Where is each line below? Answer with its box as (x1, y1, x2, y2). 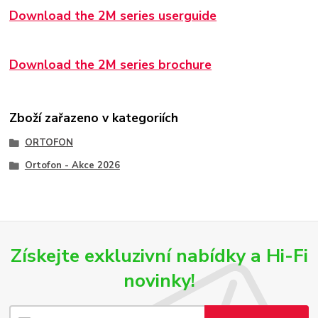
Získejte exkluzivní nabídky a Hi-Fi (10, 242, 308, 268)
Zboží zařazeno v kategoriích (9, 109, 179, 126)
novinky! (123, 267, 195, 293)
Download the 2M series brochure (9, 56, 212, 74)
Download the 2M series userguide (9, 6, 217, 24)
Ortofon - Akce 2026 (24, 158, 120, 172)
